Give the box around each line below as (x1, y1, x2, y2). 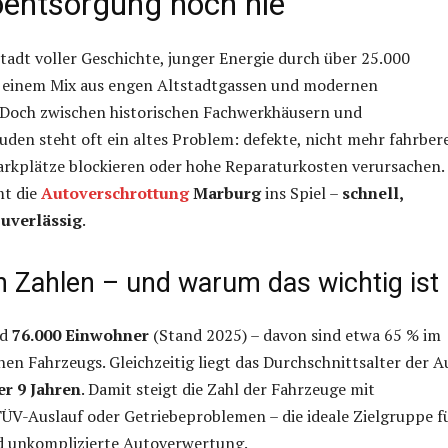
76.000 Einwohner (12, 324, 149, 347)
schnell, (342, 182, 403, 205)
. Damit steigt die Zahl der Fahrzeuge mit (81, 378, 375, 401)
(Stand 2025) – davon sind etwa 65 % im (149, 324, 441, 347)
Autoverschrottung (41, 182, 189, 205)
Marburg (189, 182, 261, 205)
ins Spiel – (261, 182, 342, 205)
